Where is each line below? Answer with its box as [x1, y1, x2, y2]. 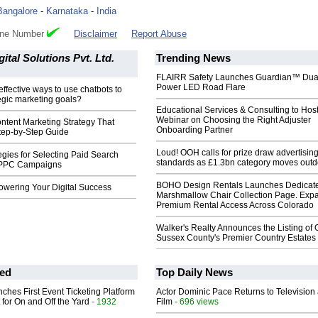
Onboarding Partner [156, 125, 233, 136]
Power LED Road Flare [156, 82, 246, 93]
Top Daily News [156, 266, 233, 279]
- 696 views [172, 297, 219, 307]
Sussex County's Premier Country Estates [156, 233, 316, 243]
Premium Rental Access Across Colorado [156, 200, 314, 211]
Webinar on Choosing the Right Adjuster [156, 115, 311, 126]
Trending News [156, 52, 231, 65]
